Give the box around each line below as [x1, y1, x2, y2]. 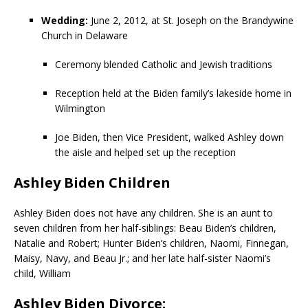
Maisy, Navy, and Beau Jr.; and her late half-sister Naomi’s [14, 251, 271, 265]
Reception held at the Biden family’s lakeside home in [55, 86, 291, 100]
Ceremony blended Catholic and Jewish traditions [55, 57, 272, 71]
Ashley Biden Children [14, 173, 170, 192]
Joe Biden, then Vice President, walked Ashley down [55, 130, 284, 144]
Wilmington [55, 101, 105, 115]
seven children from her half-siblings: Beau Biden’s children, [14, 221, 276, 234]
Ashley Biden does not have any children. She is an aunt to [14, 206, 273, 219]
